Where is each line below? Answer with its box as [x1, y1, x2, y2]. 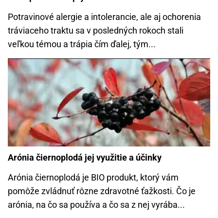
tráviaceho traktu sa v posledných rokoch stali [8, 25, 183, 36]
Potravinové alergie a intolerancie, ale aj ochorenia [8, 11, 201, 22]
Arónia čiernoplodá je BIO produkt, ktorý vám [8, 172, 179, 182]
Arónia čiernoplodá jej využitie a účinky [8, 152, 162, 163]
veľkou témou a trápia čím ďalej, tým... [8, 38, 156, 49]
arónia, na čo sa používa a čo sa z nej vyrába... [8, 199, 185, 210]
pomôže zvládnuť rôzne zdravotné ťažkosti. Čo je [8, 185, 196, 196]
